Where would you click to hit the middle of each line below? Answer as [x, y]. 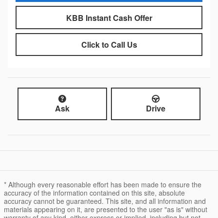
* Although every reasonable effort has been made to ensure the [103, 185]
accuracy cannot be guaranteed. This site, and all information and [105, 201]
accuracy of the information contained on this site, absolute [94, 193]
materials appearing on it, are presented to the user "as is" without [106, 209]
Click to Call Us [109, 44]
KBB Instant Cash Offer [109, 18]
